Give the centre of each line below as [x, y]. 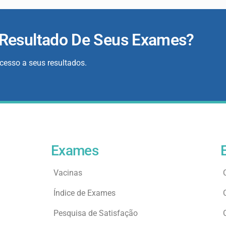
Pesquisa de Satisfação [95, 213]
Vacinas [68, 173]
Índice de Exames [84, 193]
